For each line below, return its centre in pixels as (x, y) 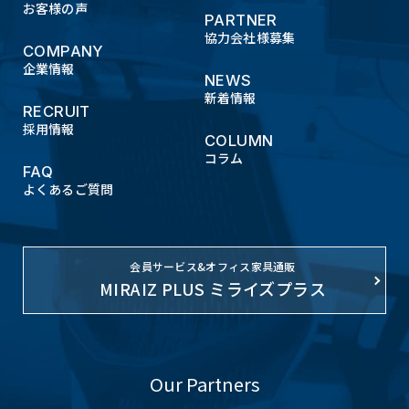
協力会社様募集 (250, 38)
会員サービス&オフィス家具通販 (213, 267)
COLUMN (239, 140)
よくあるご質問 (68, 189)
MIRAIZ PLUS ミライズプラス (213, 289)
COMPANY (63, 51)
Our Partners (204, 384)
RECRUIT (57, 111)
